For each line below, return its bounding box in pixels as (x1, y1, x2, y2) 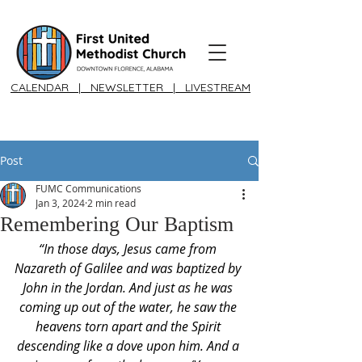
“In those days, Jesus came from (39, 240, 220, 258)
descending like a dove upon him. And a (16, 337, 242, 355)
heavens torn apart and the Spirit (35, 318, 224, 335)
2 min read (87, 196, 136, 209)
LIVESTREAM (185, 80, 250, 95)
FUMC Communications (36, 182, 141, 195)
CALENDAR (11, 80, 75, 95)
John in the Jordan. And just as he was (23, 279, 236, 297)
